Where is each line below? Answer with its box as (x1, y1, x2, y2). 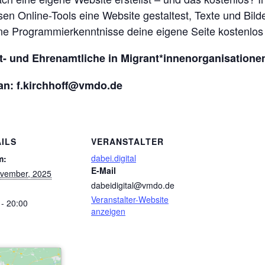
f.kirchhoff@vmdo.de (17, 77, 122, 93)
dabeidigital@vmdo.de (91, 179, 174, 191)
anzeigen (91, 205, 125, 217)
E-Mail (91, 164, 116, 176)
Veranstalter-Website (91, 193, 169, 205)
